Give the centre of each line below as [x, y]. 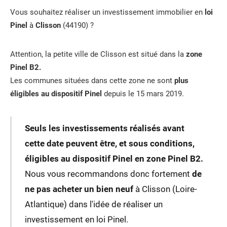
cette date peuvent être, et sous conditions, [109, 144]
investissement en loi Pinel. [76, 220]
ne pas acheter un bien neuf [79, 189]
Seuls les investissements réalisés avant [104, 128]
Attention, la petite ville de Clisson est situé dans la [98, 54]
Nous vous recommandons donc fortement [108, 174]
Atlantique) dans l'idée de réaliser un [93, 204]
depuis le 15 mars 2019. [143, 94]
